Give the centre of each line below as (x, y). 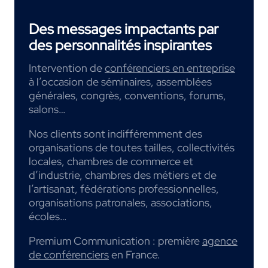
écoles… (48, 217)
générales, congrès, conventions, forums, (127, 96)
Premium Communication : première (115, 241)
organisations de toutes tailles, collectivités (132, 148)
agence (220, 241)
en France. (135, 255)
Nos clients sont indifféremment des (115, 134)
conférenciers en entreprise (170, 68)
